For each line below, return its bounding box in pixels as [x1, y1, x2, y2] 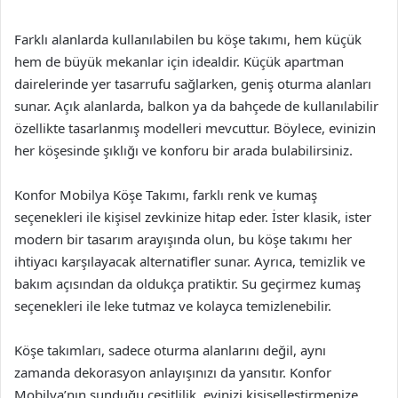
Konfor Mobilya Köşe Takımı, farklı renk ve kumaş [14, 186, 317, 203]
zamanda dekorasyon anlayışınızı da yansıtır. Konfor [14, 363, 331, 381]
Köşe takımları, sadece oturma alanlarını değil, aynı [14, 341, 326, 359]
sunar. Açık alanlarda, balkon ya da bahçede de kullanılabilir [14, 97, 378, 115]
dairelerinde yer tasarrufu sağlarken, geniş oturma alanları [14, 75, 371, 92]
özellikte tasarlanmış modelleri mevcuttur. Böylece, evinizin [14, 119, 376, 137]
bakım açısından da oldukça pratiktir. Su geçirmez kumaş [14, 275, 361, 292]
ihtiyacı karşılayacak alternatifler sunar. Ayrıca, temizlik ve [14, 252, 365, 270]
